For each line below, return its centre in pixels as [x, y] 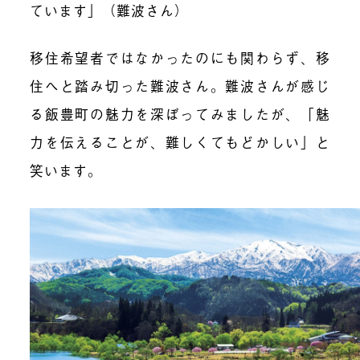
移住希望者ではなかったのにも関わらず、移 [180, 57]
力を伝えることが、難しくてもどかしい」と [180, 141]
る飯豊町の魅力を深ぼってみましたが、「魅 [180, 113]
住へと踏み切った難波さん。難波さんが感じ [180, 85]
